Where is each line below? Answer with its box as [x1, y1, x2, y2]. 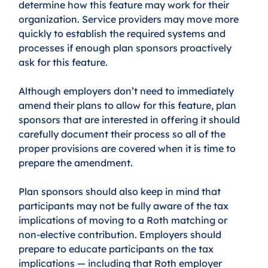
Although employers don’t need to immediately [19, 85, 237, 98]
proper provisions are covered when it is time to [19, 142, 239, 155]
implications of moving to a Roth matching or [19, 214, 230, 227]
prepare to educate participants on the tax [19, 243, 217, 255]
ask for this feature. [19, 56, 111, 69]
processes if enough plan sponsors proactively [19, 42, 234, 54]
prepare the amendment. [19, 157, 133, 169]
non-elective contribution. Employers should [19, 229, 224, 241]
